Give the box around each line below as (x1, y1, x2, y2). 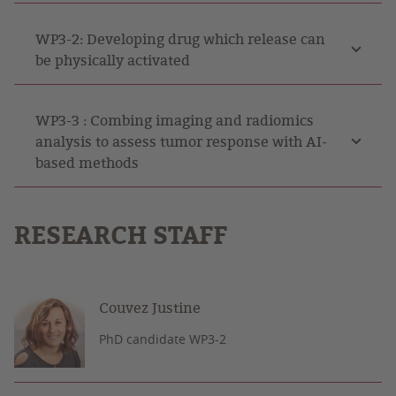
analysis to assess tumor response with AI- (35, 132, 327, 151)
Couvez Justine (99, 298, 201, 317)
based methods (35, 153, 139, 172)
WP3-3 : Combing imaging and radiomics (35, 110, 314, 130)
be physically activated (35, 50, 190, 70)
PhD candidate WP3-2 (99, 331, 226, 347)
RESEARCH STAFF (14, 217, 227, 254)
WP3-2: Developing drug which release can (35, 29, 325, 49)
